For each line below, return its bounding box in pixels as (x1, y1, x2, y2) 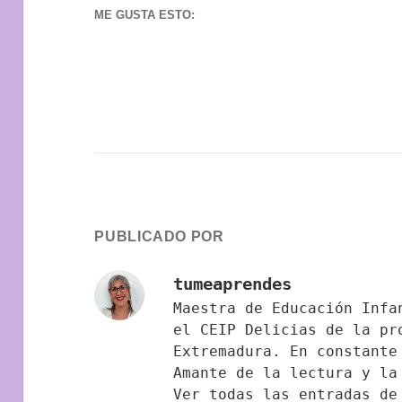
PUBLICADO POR (94, 228, 224, 244)
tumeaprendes (173, 273, 293, 293)
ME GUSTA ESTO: (94, 8, 196, 22)
